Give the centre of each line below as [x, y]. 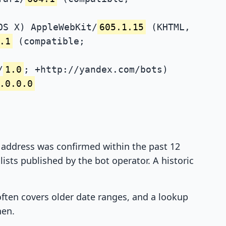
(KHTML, [168, 27]
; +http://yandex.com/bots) [96, 69]
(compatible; [49, 41]
